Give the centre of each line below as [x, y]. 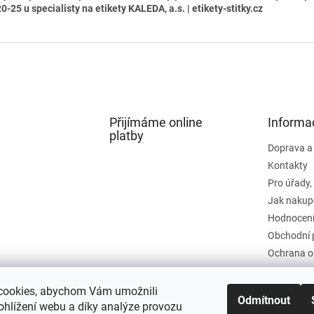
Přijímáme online [156, 122]
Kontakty [287, 165]
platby [126, 135]
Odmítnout [264, 300]
